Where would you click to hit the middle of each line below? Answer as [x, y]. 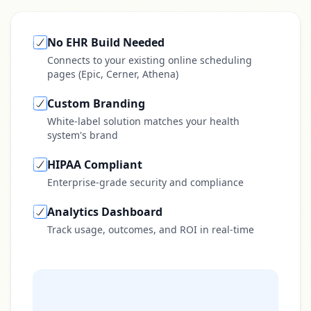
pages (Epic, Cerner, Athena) [113, 74]
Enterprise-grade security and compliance [145, 182]
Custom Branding [96, 103]
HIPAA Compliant [95, 165]
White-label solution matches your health [143, 121]
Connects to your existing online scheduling [150, 60]
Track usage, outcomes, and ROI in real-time [151, 229]
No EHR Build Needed [106, 42]
